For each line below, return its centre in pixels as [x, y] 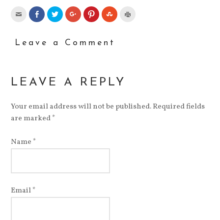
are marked [32, 119]
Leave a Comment [65, 43]
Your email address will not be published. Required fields [108, 107]
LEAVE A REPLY [69, 83]
